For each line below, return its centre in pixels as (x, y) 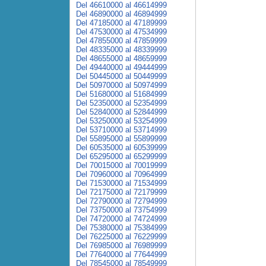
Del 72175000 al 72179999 (121, 192)
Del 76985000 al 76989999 (121, 246)
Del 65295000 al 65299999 (121, 156)
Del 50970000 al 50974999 (121, 85)
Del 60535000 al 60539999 (121, 148)
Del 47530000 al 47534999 (121, 32)
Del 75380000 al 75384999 (121, 228)
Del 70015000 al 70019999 (121, 165)
